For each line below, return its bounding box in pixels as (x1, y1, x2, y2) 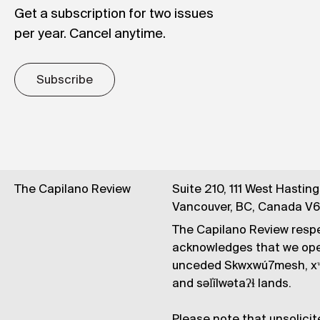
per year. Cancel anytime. (14, 26, 166, 41)
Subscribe (36, 73, 93, 87)
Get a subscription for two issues (14, 6, 214, 21)
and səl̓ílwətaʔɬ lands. (171, 276, 291, 291)
